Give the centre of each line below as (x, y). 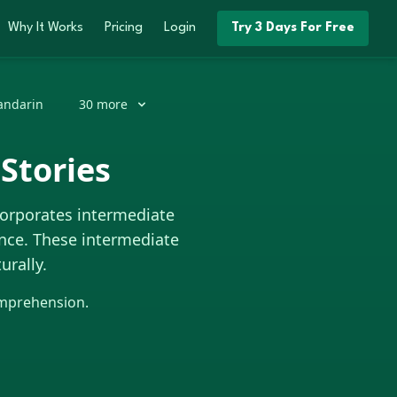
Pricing (124, 28)
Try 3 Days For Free (293, 28)
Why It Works (46, 28)
